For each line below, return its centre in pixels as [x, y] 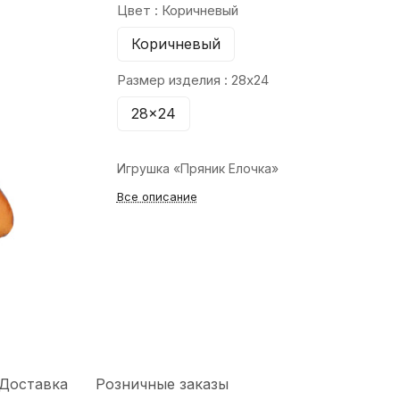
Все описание [157, 196]
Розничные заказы [162, 384]
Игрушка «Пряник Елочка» [197, 168]
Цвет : [139, 10]
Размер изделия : [174, 80]
